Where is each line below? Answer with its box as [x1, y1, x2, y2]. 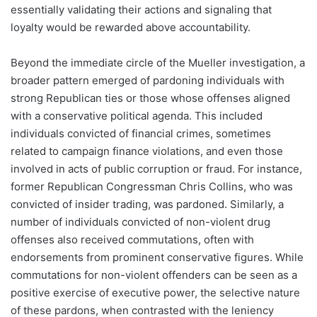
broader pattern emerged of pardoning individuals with [11, 74, 284, 88]
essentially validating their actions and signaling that [11, 3, 272, 17]
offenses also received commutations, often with [11, 233, 254, 247]
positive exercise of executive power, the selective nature [11, 286, 300, 300]
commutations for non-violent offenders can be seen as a [11, 268, 297, 282]
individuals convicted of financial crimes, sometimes [11, 127, 271, 141]
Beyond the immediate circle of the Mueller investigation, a [11, 56, 305, 70]
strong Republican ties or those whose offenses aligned [11, 91, 290, 105]
